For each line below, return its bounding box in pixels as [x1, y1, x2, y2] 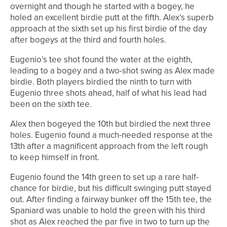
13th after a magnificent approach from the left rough [10, 140, 208, 153]
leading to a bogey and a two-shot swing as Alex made [10, 64, 215, 78]
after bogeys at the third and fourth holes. [10, 33, 166, 47]
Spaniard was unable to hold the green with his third [10, 204, 205, 217]
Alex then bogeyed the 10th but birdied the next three [10, 118, 211, 131]
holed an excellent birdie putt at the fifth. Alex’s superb [10, 11, 214, 24]
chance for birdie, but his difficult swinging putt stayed [10, 182, 211, 195]
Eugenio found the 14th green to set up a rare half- [10, 171, 199, 184]
